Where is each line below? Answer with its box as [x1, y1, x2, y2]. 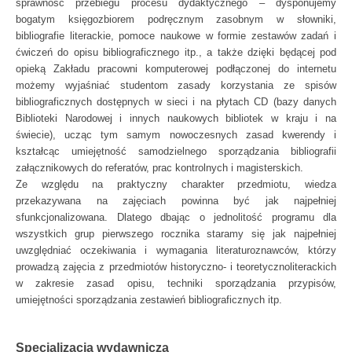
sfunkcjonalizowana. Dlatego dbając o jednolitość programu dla [16, 211, 336, 223]
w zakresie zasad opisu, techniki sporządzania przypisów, [16, 277, 336, 289]
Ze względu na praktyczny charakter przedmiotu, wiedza [16, 178, 336, 190]
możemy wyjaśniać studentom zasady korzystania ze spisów [16, 79, 336, 91]
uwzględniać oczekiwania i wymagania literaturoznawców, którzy [16, 244, 336, 256]
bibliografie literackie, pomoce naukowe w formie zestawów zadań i [16, 30, 336, 42]
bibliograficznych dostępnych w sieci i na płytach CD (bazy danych [16, 96, 336, 108]
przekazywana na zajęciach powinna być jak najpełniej [16, 195, 336, 207]
